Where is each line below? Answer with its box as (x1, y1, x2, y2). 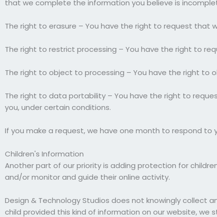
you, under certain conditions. (5, 102, 111, 112)
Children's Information (5, 148, 84, 159)
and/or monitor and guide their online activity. (5, 171, 170, 182)
